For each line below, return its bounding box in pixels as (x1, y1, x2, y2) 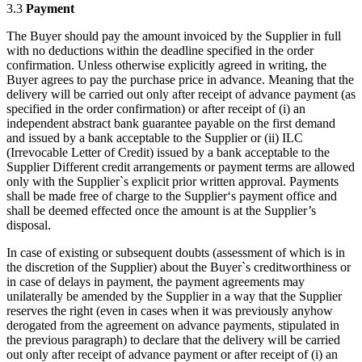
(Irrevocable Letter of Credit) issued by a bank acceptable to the (6, 145, 330, 160)
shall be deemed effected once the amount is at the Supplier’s (6, 204, 316, 218)
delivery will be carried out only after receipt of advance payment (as (6, 87, 356, 102)
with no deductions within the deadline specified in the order (6, 44, 314, 58)
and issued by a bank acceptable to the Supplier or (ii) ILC (6, 131, 303, 145)
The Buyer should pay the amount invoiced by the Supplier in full (6, 29, 341, 44)
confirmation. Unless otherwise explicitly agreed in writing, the (6, 58, 326, 73)
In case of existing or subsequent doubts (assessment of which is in (6, 246, 345, 260)
